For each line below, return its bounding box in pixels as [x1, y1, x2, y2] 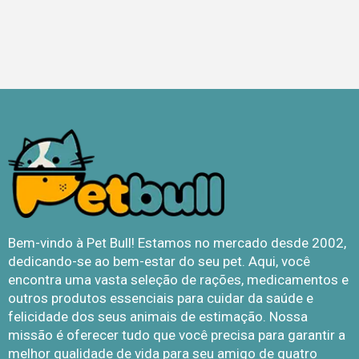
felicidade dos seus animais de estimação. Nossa [8, 308, 308, 325]
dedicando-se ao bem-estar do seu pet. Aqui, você [8, 252, 310, 269]
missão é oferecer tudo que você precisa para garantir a [8, 326, 345, 343]
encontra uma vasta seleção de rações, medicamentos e [8, 271, 349, 288]
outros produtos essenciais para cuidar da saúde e [8, 289, 313, 306]
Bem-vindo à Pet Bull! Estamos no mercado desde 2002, [8, 234, 346, 251]
